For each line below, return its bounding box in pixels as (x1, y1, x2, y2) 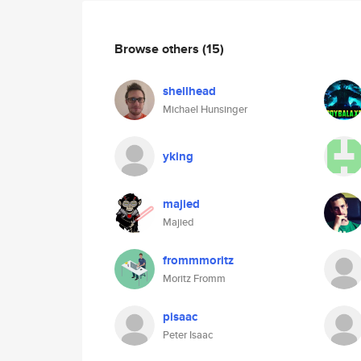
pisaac (163, 308, 197, 326)
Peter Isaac (163, 327, 213, 342)
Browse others (114, 39, 202, 58)
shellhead (163, 82, 216, 100)
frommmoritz (163, 251, 234, 269)
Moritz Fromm (163, 271, 226, 286)
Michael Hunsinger (163, 102, 247, 117)
